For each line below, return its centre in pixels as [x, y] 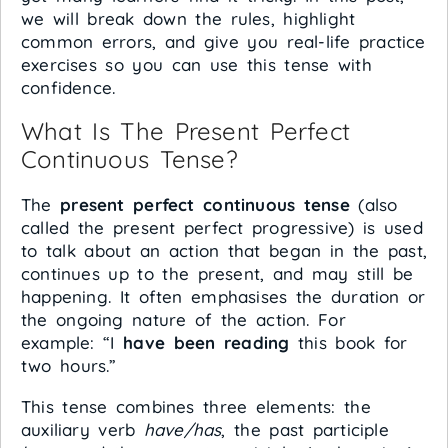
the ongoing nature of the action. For [183, 319]
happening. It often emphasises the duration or [223, 296]
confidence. [68, 87]
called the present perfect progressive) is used [222, 227]
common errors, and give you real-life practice [223, 41]
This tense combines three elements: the [196, 406]
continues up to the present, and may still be [217, 273]
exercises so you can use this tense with [196, 64]
